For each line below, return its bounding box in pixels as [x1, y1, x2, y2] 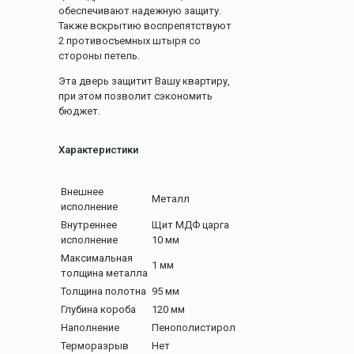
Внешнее [61, 185, 104, 198]
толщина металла [61, 266, 148, 279]
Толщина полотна [61, 284, 146, 297]
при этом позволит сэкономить [58, 90, 213, 103]
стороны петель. [58, 50, 140, 62]
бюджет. [58, 105, 100, 118]
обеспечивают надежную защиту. [58, 5, 221, 17]
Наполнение [61, 321, 119, 333]
